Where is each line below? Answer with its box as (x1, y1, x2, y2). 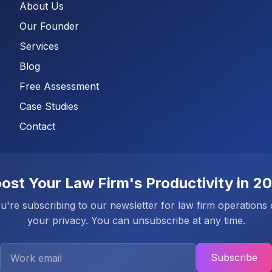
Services (19, 40, 59, 52)
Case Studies (19, 100, 78, 112)
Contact (19, 120, 55, 132)
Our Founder (19, 20, 79, 32)
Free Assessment (19, 80, 99, 92)
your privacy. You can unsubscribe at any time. (27, 214, 245, 226)
